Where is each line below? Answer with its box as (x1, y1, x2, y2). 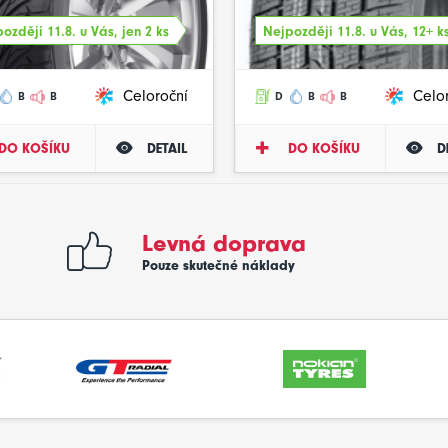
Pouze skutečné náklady (141, 257, 295, 274)
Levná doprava (141, 229, 306, 257)
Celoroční (123, 87, 188, 105)
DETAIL (147, 140, 188, 157)
